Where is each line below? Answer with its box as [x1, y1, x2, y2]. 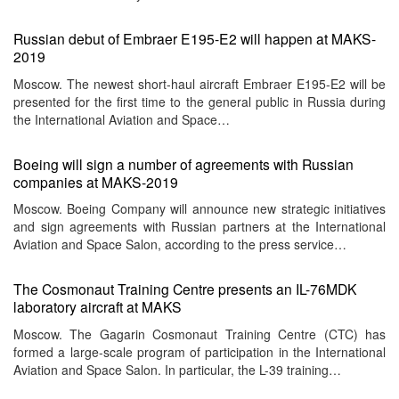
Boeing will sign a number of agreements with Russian [13, 153, 354, 174]
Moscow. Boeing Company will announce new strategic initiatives [13, 199, 386, 218]
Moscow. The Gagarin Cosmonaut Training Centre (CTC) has [13, 324, 386, 343]
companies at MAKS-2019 [13, 171, 178, 191]
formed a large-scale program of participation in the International [13, 342, 386, 361]
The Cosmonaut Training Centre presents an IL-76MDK [13, 279, 357, 299]
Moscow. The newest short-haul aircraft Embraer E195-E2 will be [13, 74, 386, 93]
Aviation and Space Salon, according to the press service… [13, 235, 346, 254]
